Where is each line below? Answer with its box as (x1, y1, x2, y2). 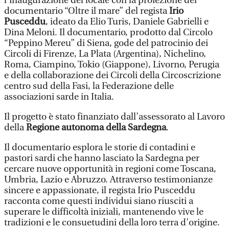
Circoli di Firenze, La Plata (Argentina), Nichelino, (4, 48, 206, 59)
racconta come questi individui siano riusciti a (4, 195, 193, 207)
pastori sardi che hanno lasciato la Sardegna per (4, 152, 199, 164)
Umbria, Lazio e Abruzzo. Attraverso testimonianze (4, 174, 213, 185)
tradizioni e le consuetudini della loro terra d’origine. (4, 217, 220, 228)
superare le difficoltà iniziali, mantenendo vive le (4, 206, 203, 217)
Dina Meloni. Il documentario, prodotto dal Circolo (4, 27, 213, 38)
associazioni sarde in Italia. (4, 91, 114, 102)
